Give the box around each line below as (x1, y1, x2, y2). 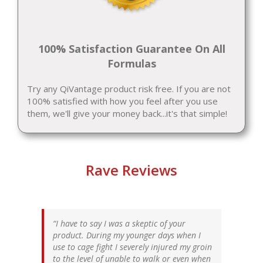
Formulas (107, 56, 156, 71)
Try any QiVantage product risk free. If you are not (27, 83, 231, 95)
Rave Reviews (86, 161, 177, 180)
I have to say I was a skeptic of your (56, 218, 186, 230)
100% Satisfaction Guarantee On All (38, 42, 225, 56)
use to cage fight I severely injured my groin (53, 241, 212, 253)
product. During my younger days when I (53, 230, 201, 241)
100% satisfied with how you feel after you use (27, 95, 218, 107)
